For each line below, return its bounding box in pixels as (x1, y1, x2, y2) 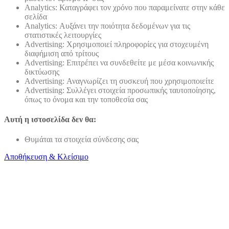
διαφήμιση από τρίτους (25, 49, 99, 58)
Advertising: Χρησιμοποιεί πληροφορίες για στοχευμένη (25, 39, 209, 49)
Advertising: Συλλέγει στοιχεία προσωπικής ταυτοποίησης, (25, 85, 216, 95)
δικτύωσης (25, 67, 59, 76)
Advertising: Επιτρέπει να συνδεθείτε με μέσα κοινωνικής (25, 58, 214, 67)
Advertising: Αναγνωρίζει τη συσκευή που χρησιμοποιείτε (25, 76, 214, 85)
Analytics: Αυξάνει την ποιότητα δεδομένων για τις (25, 21, 190, 30)
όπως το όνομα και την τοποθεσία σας (25, 95, 148, 104)
